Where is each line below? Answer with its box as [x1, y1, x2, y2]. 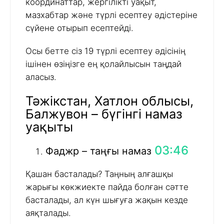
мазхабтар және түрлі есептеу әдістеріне [25, 10, 197, 20]
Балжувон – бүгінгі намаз [25, 105, 182, 121]
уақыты [25, 118, 73, 134]
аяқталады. [25, 207, 71, 218]
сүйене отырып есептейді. [25, 23, 133, 33]
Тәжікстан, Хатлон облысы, [25, 92, 193, 108]
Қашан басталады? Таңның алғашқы [25, 168, 173, 179]
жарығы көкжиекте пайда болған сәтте [25, 181, 188, 192]
